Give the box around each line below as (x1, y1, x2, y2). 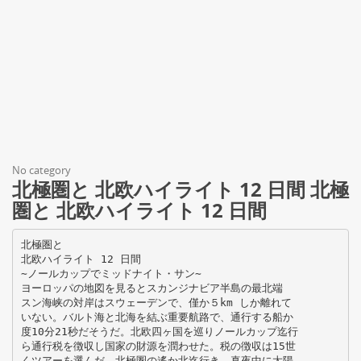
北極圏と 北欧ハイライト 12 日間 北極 (12, 176, 349, 202)
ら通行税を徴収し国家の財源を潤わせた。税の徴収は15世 (20, 339, 296, 352)
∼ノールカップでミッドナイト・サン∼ (20, 267, 201, 280)
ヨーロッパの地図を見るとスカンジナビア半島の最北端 (20, 281, 283, 294)
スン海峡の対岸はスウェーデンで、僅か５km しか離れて (20, 296, 292, 309)
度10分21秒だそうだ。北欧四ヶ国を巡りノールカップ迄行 (20, 325, 298, 338)
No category (12, 163, 71, 177)
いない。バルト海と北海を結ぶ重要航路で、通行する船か (20, 310, 293, 323)
